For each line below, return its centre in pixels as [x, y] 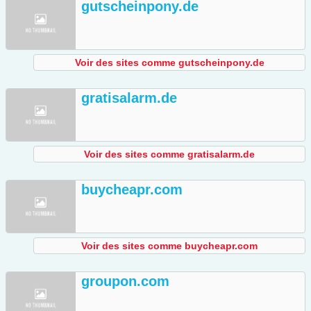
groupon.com [125, 281]
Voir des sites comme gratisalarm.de [169, 154]
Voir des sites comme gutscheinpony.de [169, 63]
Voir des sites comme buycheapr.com [169, 246]
